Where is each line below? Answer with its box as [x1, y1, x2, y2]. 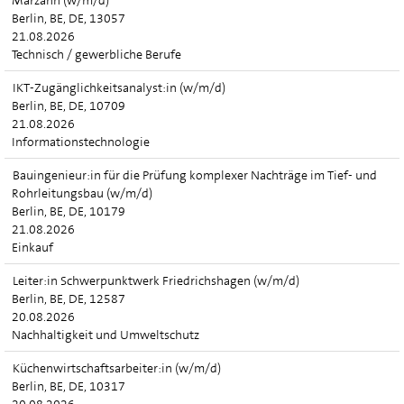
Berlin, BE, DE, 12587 [12, 290, 125, 307]
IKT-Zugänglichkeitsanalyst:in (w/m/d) [13, 79, 225, 96]
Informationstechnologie [12, 133, 150, 150]
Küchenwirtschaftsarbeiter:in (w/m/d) [13, 360, 221, 376]
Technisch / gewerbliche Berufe [12, 46, 181, 62]
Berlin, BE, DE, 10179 [12, 203, 125, 219]
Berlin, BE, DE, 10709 [12, 97, 125, 114]
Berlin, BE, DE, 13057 [12, 10, 125, 26]
